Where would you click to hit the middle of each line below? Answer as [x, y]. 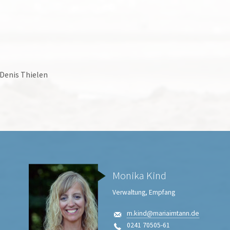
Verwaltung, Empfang [143, 193]
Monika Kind [139, 176]
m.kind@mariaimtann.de [163, 213]
